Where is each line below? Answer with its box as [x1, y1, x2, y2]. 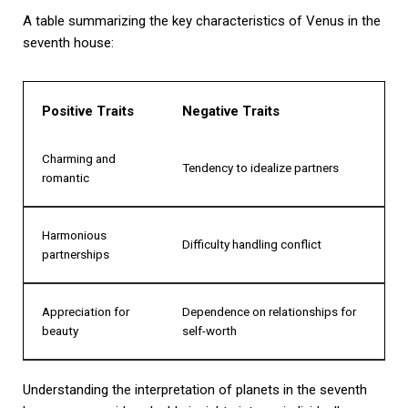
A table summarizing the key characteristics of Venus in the [23, 12, 381, 29]
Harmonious [42, 227, 107, 242]
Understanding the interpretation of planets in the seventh [23, 381, 367, 398]
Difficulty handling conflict [182, 236, 321, 251]
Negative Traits [182, 102, 280, 119]
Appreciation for [42, 303, 129, 319]
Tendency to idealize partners [182, 159, 339, 175]
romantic [42, 169, 89, 185]
